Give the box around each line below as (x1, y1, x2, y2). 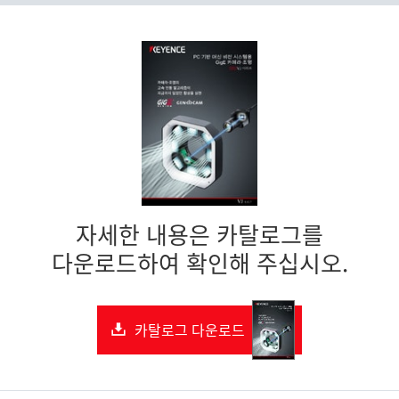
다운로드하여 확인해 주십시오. (51, 246, 348, 280)
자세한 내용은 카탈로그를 (76, 217, 323, 251)
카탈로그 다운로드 (134, 319, 245, 341)
